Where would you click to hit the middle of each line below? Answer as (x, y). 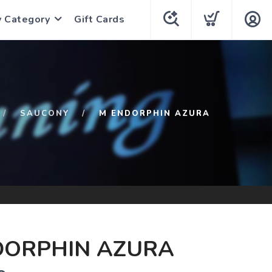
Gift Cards (99, 19)
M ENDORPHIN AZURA (155, 114)
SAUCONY (45, 114)
